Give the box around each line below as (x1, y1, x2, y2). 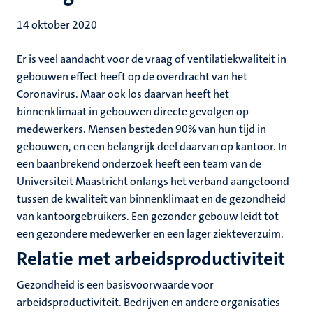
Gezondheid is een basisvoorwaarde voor (17, 277, 214, 292)
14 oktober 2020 (17, 17, 97, 32)
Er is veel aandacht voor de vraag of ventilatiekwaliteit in (17, 52, 286, 66)
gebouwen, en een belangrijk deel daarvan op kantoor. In (17, 139, 287, 154)
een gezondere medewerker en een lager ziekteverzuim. (17, 226, 284, 241)
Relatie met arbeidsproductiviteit (17, 247, 285, 271)
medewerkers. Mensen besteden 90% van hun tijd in (17, 122, 266, 136)
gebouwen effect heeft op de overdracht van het (17, 69, 247, 84)
